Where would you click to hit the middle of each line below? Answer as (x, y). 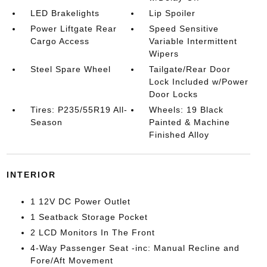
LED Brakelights (65, 13)
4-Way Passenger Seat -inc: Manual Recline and (135, 248)
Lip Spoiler (173, 13)
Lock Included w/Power (199, 82)
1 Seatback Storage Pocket (89, 217)
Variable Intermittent (193, 41)
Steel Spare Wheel (70, 69)
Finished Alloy (179, 135)
